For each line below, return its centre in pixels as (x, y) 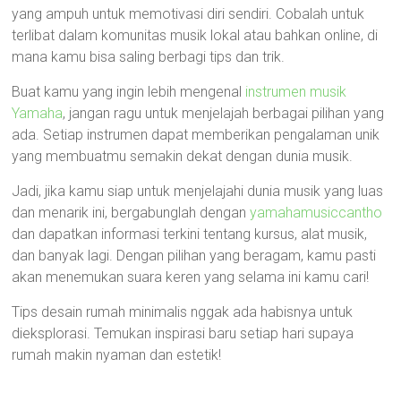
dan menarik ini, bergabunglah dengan (131, 213)
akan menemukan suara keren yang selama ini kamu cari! (191, 277)
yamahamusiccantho (316, 213)
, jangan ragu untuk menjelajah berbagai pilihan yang (224, 113)
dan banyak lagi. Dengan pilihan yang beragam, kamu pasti (194, 256)
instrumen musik (296, 92)
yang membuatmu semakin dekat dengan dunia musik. (183, 156)
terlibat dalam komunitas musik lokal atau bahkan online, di (195, 35)
